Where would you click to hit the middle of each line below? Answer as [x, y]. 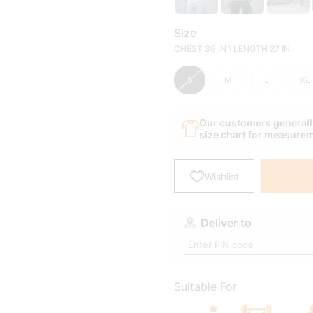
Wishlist [221, 96]
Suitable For [205, 206]
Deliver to [226, 143]
